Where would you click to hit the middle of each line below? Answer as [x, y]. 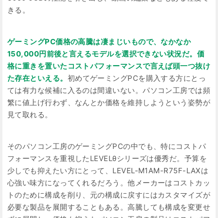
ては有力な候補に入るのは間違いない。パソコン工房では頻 [109, 90]
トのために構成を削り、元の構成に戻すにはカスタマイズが [109, 195]
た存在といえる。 [37, 78]
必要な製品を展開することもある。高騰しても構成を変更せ [109, 207]
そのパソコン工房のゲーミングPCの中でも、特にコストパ [107, 146]
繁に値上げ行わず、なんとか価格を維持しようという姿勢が [109, 102]
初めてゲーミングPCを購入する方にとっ [137, 78]
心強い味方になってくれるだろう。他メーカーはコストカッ [109, 182]
